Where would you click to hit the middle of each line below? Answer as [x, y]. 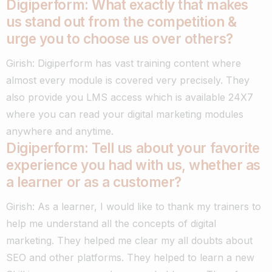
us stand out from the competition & [121, 22]
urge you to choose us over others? [120, 39]
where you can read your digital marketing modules [125, 114]
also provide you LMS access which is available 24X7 [130, 97]
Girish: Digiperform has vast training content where [124, 63]
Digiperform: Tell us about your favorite [133, 148]
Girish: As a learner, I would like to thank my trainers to [134, 207]
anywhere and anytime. [60, 131]
